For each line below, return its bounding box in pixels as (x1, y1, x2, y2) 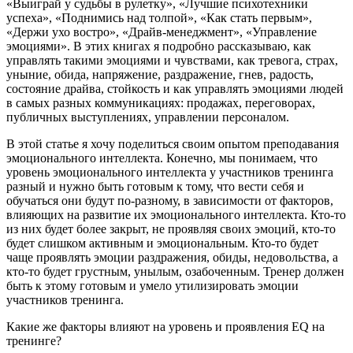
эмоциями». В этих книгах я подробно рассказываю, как (6, 39, 311, 53)
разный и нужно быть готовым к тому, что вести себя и (6, 179, 304, 193)
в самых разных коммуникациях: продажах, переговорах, (6, 95, 315, 110)
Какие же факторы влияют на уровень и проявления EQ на (6, 319, 325, 333)
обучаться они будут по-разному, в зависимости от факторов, (6, 193, 333, 207)
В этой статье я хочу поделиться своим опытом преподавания (6, 136, 339, 150)
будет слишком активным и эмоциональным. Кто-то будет (6, 236, 318, 250)
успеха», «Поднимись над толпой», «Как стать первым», (6, 10, 312, 24)
